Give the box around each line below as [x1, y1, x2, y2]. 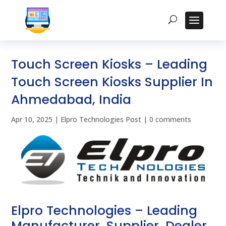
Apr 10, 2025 [11, 115, 53, 124]
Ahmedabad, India [11, 91, 132, 108]
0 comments [149, 115, 192, 124]
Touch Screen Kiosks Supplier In [11, 73, 213, 91]
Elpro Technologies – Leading [11, 202, 198, 220]
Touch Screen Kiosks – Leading [11, 55, 208, 73]
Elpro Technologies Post [61, 115, 142, 124]
